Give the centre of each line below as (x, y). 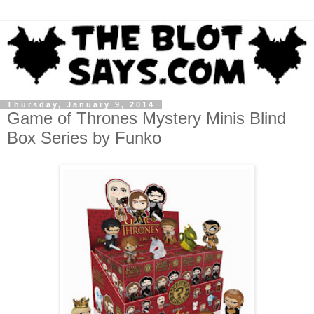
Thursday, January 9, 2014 (81, 104)
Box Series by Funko (84, 137)
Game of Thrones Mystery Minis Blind (146, 118)
